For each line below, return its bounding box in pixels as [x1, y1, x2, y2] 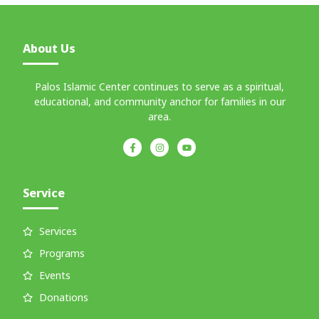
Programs [38, 246, 85, 261]
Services [38, 224, 77, 239]
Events [38, 268, 70, 283]
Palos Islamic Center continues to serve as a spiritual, [35, 79, 284, 93]
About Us [23, 40, 76, 56]
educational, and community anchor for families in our [33, 94, 286, 108]
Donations [38, 291, 88, 305]
